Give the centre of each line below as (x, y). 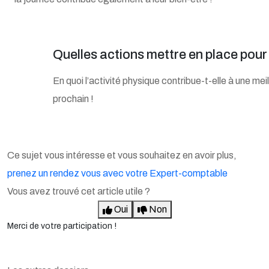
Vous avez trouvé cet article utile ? (79, 191)
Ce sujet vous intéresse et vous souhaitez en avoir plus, (122, 155)
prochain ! (73, 99)
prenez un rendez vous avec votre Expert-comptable (117, 173)
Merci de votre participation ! (62, 226)
